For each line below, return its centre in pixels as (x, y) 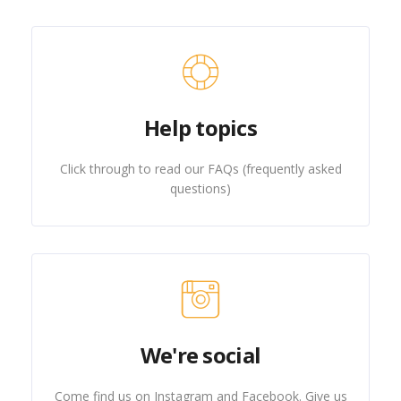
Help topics (200, 128)
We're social (200, 355)
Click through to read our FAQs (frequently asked (200, 169)
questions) (200, 188)
